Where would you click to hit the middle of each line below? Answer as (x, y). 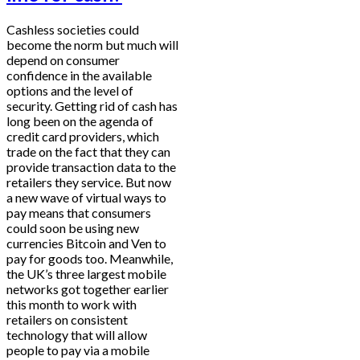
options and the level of (70, 91)
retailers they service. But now (89, 182)
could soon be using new (73, 228)
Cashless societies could (73, 30)
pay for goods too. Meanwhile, (90, 259)
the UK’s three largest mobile (86, 274)
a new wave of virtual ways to (86, 198)
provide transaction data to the (91, 167)
